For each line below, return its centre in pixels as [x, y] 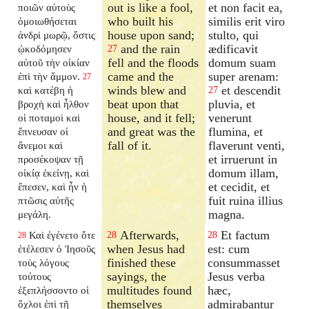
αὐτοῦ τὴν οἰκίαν [54, 62]
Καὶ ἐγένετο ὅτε [62, 235]
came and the [141, 76]
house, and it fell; [152, 118]
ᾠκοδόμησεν [45, 48]
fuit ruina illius [246, 200]
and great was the [152, 131]
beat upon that [143, 104]
